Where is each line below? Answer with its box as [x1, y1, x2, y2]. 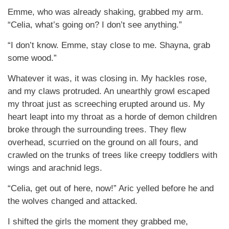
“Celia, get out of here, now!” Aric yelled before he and [8, 184, 214, 193]
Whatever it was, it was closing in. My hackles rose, [8, 74, 207, 83]
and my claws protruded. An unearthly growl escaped [8, 86, 210, 96]
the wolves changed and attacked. [8, 196, 138, 206]
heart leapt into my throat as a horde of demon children [8, 112, 217, 122]
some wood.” [8, 53, 57, 63]
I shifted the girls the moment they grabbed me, [8, 217, 188, 226]
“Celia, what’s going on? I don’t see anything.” [8, 20, 182, 30]
